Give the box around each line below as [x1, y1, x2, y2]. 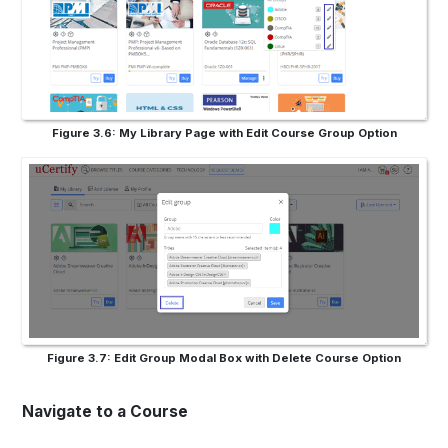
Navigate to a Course [22, 402, 189, 422]
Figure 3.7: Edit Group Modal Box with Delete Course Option [47, 351, 401, 366]
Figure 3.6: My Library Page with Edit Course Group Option [51, 125, 397, 140]
